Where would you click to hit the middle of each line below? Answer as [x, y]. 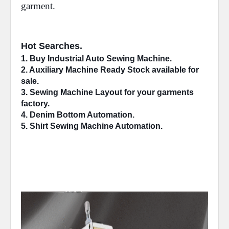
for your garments [158, 92]
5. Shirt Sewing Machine [68, 126]
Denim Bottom [58, 115]
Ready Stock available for [148, 70]
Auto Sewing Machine [128, 59]
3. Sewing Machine [58, 92]
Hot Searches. [52, 46]
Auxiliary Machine [64, 70]
